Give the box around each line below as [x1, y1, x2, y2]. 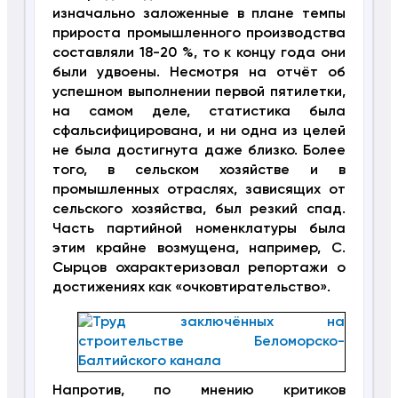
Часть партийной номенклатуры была [52, 221, 346, 236]
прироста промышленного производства [52, 26, 346, 41]
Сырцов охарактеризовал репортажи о [52, 260, 346, 275]
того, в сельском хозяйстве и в [52, 163, 346, 178]
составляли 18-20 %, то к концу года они [52, 45, 346, 60]
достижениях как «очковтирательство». [52, 280, 330, 295]
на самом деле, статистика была [52, 104, 346, 119]
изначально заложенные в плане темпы [52, 6, 346, 21]
